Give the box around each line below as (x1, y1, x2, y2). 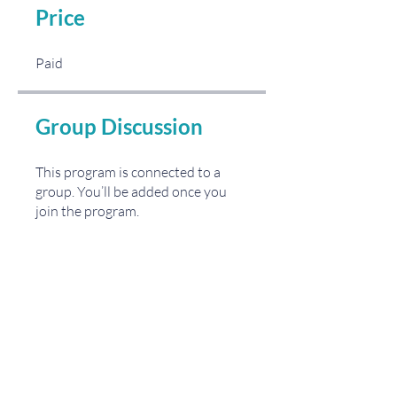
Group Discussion (35, 113, 203, 139)
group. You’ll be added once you (35, 183, 227, 200)
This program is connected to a (35, 163, 221, 181)
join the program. (35, 202, 139, 220)
